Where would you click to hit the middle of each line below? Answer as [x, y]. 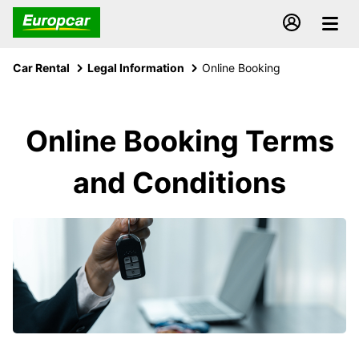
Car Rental [41, 68]
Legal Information [136, 68]
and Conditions [179, 183]
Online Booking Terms [179, 141]
